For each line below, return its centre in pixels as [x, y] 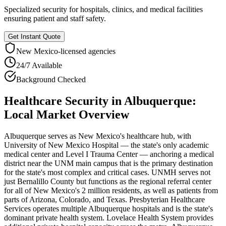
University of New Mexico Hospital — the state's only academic [106, 145]
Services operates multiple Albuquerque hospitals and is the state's [108, 208]
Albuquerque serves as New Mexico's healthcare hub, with [98, 136]
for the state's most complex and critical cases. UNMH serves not [107, 172]
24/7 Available [39, 65]
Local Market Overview [67, 114]
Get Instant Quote [34, 36]
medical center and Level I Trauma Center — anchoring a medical [109, 154]
